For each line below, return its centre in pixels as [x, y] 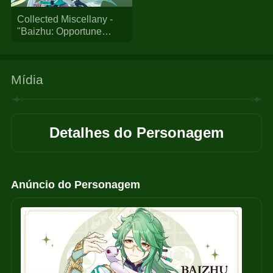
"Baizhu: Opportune [59, 31]
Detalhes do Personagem [136, 133]
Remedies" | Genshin [63, 43]
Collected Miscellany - [65, 19]
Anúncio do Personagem [76, 185]
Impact [31, 55]
